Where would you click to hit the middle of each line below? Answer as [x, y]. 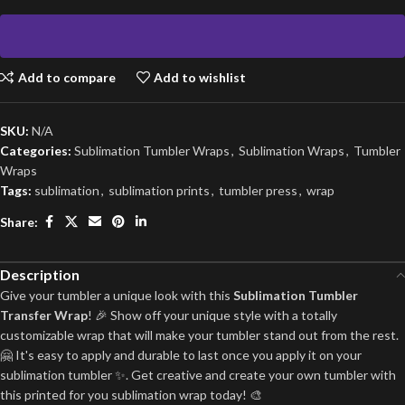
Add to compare [66, 77]
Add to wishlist [200, 77]
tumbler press [258, 190]
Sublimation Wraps [292, 151]
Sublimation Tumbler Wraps [152, 151]
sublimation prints [159, 190]
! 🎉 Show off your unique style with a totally [212, 315]
